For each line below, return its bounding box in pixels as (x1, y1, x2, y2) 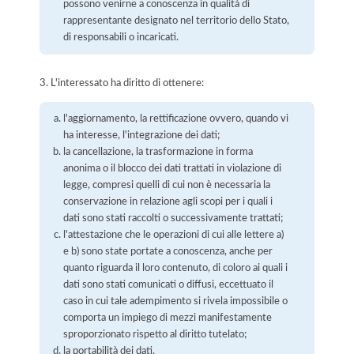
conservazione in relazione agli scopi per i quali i (63, 197, 273, 207)
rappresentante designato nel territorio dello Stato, (63, 15, 290, 25)
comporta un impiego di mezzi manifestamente (63, 313, 273, 323)
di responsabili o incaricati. (63, 32, 179, 42)
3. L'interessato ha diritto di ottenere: (40, 78, 204, 88)
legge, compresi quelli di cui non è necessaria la (63, 180, 271, 190)
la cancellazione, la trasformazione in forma (63, 147, 254, 157)
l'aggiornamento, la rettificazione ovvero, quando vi (63, 114, 289, 124)
